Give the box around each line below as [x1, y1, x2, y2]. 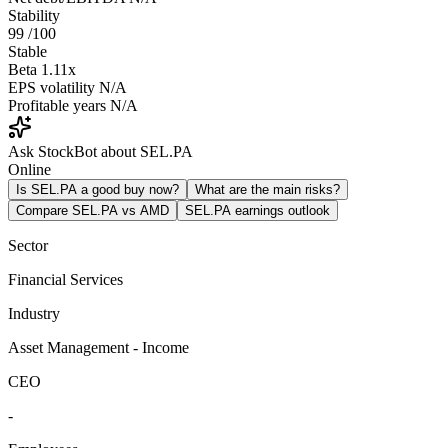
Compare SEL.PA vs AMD [16, 202, 169, 218]
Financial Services [8, 270, 123, 288]
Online [8, 160, 51, 178]
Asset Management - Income [8, 338, 189, 356]
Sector [8, 236, 48, 254]
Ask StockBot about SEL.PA [8, 142, 193, 160]
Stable [8, 42, 47, 60]
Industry [8, 304, 60, 322]
